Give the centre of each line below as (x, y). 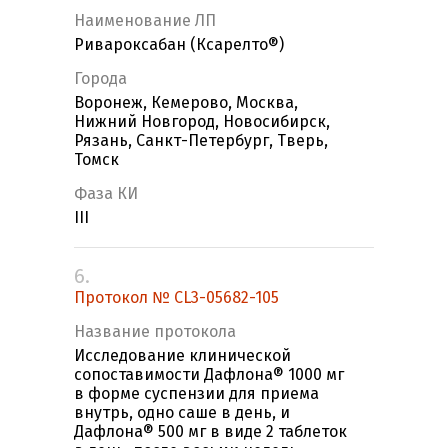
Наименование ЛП (145, 21)
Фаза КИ (106, 194)
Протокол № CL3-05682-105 (176, 298)
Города (100, 79)
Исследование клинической (182, 356)
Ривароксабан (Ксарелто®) (179, 45)
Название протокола (155, 332)
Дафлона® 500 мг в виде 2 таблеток (210, 432)
